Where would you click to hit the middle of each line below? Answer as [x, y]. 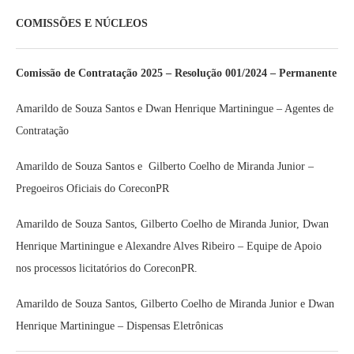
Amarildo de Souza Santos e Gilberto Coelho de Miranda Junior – [165, 166]
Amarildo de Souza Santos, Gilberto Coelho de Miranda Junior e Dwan [175, 304]
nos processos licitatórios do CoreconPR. [107, 268]
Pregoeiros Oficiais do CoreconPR [92, 188]
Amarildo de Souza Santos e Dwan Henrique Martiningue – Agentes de [175, 109]
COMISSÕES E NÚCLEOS [82, 23]
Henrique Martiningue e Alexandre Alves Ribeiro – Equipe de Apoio [169, 246]
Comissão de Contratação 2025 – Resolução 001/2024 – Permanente [176, 73]
